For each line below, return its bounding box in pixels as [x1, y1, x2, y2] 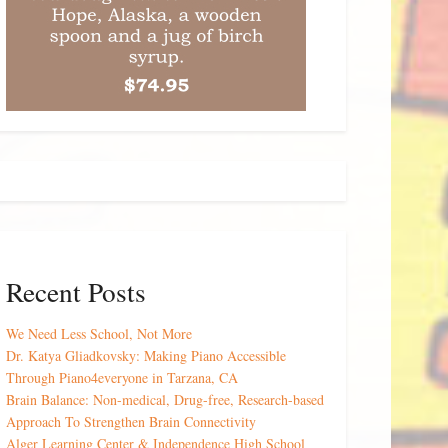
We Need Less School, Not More [6, 324, 192, 344]
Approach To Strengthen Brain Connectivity [6, 412, 256, 432]
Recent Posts [6, 272, 146, 310]
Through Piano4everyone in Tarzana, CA [6, 368, 238, 388]
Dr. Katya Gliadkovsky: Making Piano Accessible [6, 346, 286, 366]
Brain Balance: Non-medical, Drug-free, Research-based [6, 390, 324, 410]
